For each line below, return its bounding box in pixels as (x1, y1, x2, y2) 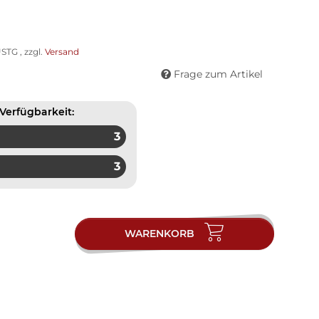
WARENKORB (125, 227, 195, 241)
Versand (45, 46, 79, 57)
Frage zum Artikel (174, 67, 263, 80)
